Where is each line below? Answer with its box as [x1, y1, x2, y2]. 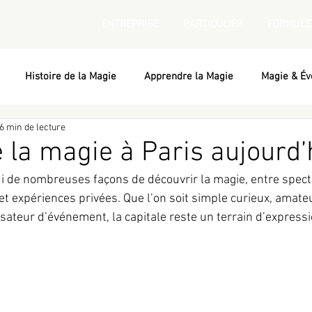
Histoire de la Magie [25, 70, 116, 83]
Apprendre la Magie [144, 70, 233, 83]
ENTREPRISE [101, 18, 159, 31]
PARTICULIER [182, 18, 243, 31]
